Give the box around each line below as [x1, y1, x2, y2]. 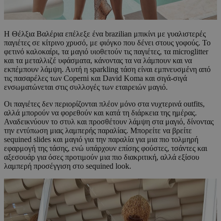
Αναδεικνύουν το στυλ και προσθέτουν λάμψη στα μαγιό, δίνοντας [4, 117, 214, 126]
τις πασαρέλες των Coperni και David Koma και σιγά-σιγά [4, 74, 187, 83]
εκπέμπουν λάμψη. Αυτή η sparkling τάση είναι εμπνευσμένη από [4, 65, 211, 74]
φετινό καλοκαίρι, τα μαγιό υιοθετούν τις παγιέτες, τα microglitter [4, 47, 208, 56]
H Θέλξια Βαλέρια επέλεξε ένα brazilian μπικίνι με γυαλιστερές [4, 30, 206, 38]
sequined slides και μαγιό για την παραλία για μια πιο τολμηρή [4, 135, 198, 144]
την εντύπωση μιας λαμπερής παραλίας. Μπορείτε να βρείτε [4, 126, 192, 135]
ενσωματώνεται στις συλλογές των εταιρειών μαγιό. [4, 83, 168, 92]
